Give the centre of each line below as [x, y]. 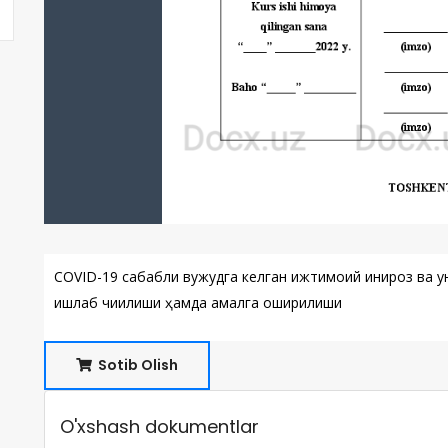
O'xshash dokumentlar [159, 426]
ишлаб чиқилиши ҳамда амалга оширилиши [198, 302]
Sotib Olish [136, 365]
